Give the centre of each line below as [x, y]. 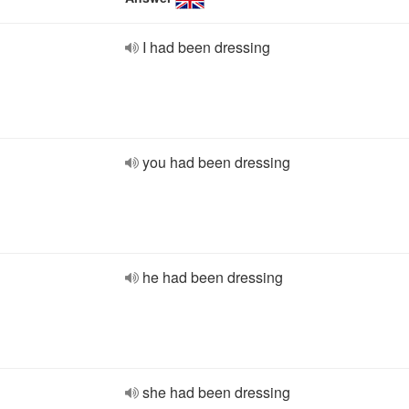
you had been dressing [216, 162]
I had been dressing [206, 47]
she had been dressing [216, 392]
